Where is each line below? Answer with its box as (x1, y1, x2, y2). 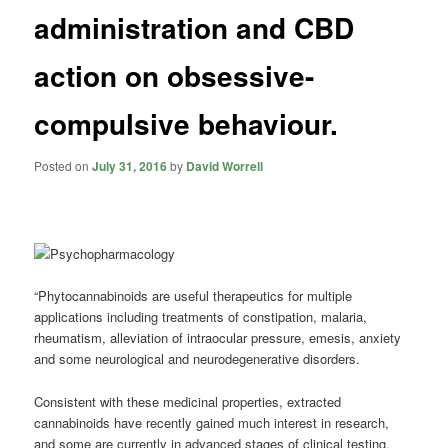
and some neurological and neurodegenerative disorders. (34, 349, 361, 369)
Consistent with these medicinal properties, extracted (34, 391, 342, 411)
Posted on (34, 156, 93, 174)
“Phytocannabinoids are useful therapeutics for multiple (34, 286, 353, 306)
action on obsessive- (34, 55, 315, 97)
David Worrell (186, 156, 264, 175)
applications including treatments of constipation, (34, 307, 322, 327)
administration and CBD (34, 7, 355, 49)
